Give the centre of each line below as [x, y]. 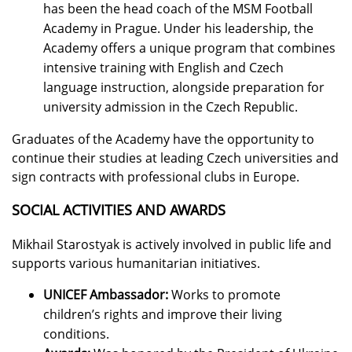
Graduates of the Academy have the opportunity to [163, 139]
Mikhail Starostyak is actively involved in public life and [172, 245]
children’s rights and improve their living [163, 315]
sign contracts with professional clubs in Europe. [156, 177]
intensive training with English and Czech [163, 68]
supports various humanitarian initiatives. [136, 264]
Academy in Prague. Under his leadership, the [178, 29]
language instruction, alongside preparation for [184, 88]
